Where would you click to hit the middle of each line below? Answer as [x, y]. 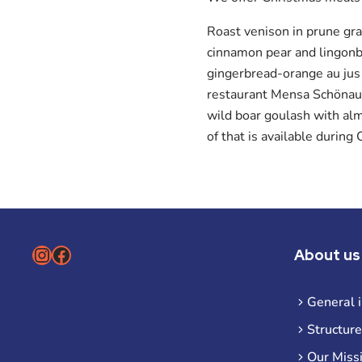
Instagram [76, 254]
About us [327, 255]
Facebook [92, 254]
